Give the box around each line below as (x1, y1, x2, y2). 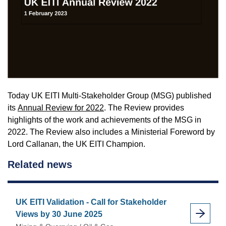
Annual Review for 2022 (18, 103, 104, 112)
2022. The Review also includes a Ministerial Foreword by (8, 128, 215, 137)
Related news (8, 159, 72, 171)
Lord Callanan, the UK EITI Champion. (8, 140, 145, 149)
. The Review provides (104, 103, 184, 112)
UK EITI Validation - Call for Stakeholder (16, 198, 166, 207)
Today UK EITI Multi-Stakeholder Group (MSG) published (8, 91, 211, 100)
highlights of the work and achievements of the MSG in (8, 116, 201, 125)
